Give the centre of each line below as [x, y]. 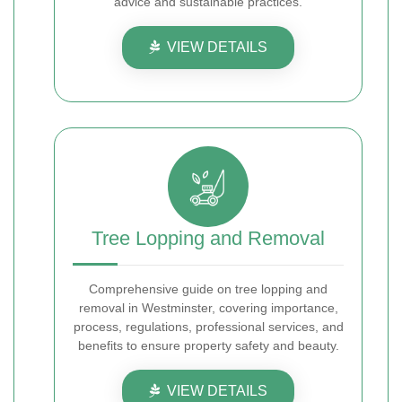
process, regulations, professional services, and [208, 327]
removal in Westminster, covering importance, [208, 308]
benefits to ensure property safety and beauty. [208, 345]
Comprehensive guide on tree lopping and [208, 289]
